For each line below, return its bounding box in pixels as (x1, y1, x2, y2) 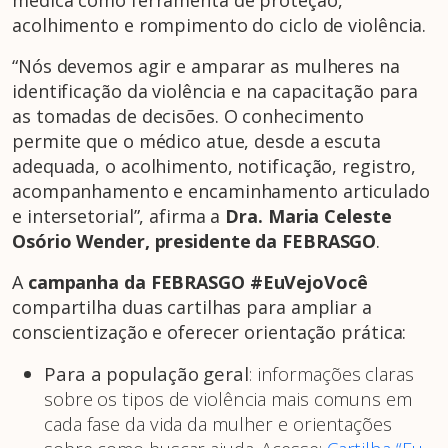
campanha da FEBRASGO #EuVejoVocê (27, 270, 368, 295)
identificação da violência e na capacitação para (12, 79, 419, 104)
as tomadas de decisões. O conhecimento (12, 104, 365, 129)
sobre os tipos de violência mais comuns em (44, 386, 412, 412)
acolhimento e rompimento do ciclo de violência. (12, 13, 427, 38)
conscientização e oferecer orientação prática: (12, 320, 407, 345)
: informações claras (248, 361, 414, 387)
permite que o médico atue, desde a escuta (12, 129, 381, 154)
